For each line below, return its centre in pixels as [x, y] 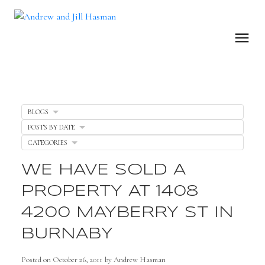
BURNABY [67, 234]
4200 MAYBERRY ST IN [127, 212]
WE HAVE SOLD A [103, 170]
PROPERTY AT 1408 [109, 191]
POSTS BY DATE [51, 127]
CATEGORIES [47, 142]
